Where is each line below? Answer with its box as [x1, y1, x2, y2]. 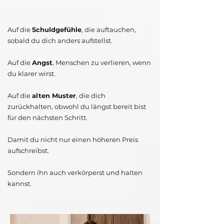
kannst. [7, 179, 31, 188]
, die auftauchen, [81, 25, 136, 34]
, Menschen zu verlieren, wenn [52, 58, 151, 67]
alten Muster [32, 91, 76, 100]
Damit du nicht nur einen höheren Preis [7, 135, 138, 144]
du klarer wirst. [7, 69, 55, 78]
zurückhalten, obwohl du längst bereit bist [7, 102, 146, 111]
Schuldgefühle [32, 25, 81, 34]
